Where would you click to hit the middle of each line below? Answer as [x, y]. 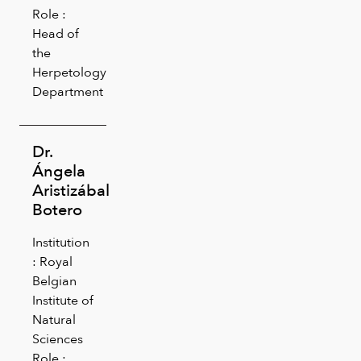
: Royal [52, 261]
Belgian [54, 280]
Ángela [59, 170]
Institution [61, 242]
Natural [54, 319]
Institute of [63, 300]
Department [68, 91]
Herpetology [69, 72]
